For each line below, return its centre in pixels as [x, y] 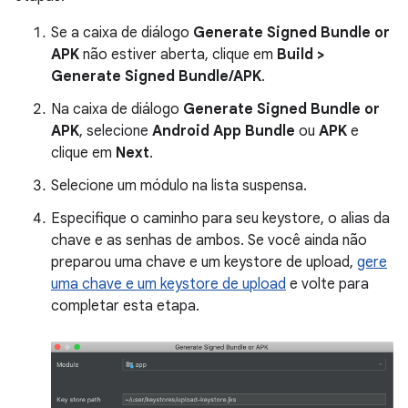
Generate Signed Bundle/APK [156, 77]
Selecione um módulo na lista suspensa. [179, 186]
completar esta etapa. [125, 306]
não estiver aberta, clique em [178, 55]
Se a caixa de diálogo [122, 33]
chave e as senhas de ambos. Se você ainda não [209, 241]
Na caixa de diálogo [117, 110]
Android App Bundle [224, 132]
